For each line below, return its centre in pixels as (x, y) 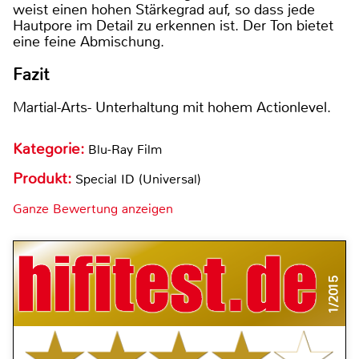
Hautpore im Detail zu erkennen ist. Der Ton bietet (173, 25)
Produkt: (44, 179)
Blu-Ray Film (125, 150)
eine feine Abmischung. (89, 41)
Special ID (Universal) (138, 179)
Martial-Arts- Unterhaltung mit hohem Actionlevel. (172, 108)
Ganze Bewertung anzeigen (93, 209)
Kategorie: (50, 149)
